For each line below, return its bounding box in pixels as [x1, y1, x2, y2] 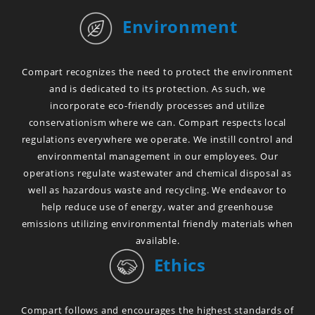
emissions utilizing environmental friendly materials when [21, 217, 294, 230]
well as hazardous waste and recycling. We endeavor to [28, 184, 287, 196]
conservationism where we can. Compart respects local [28, 116, 287, 129]
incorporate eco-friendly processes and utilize [50, 99, 265, 112]
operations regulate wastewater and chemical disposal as [23, 167, 292, 179]
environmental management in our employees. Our [37, 150, 278, 162]
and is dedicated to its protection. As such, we [49, 82, 266, 95]
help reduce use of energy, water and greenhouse [41, 200, 274, 213]
